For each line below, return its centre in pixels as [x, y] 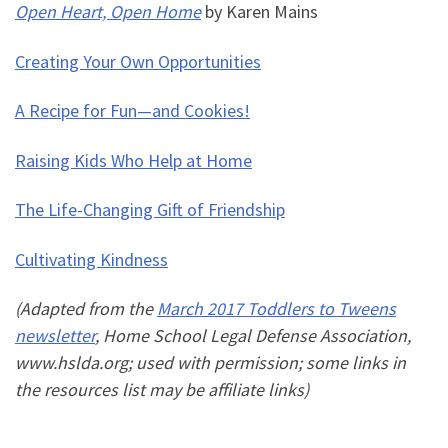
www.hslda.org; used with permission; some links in [210, 363]
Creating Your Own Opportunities [138, 61]
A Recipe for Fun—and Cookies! [132, 111]
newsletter [55, 336]
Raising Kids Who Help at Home [133, 160]
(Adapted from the [86, 309]
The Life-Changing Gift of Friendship [150, 210]
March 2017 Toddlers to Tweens [276, 309]
